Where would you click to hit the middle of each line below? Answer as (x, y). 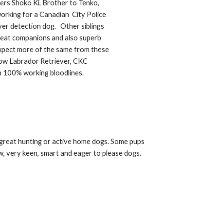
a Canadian (53, 15)
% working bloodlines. (51, 73)
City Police (89, 15)
